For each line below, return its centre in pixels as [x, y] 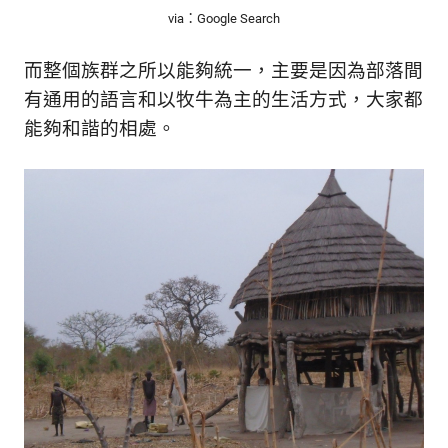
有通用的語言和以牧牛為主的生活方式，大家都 [223, 99]
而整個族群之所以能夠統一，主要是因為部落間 [223, 70]
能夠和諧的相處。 [100, 128]
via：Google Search [224, 18]
